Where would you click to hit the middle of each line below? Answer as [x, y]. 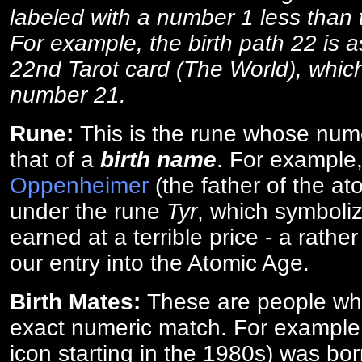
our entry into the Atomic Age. [160, 263]
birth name [158, 159]
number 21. [68, 95]
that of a [55, 159]
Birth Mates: [75, 301]
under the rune [88, 211]
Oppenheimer [79, 185]
